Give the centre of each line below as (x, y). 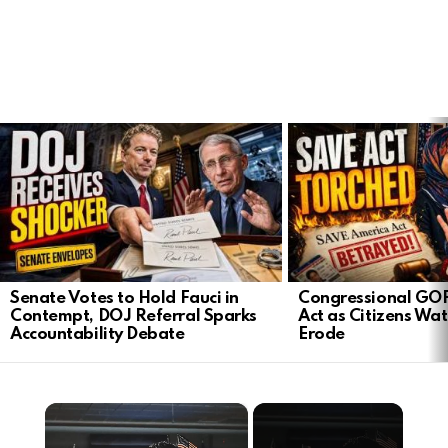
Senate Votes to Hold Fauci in (124, 299)
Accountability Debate (97, 335)
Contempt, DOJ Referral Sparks (133, 317)
